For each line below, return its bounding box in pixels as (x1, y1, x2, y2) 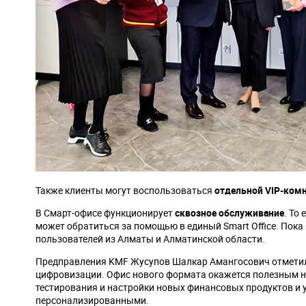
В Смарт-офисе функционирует (36, 206, 175, 219)
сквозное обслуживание (175, 206, 284, 219)
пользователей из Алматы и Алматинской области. (36, 232, 265, 245)
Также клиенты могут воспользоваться (36, 184, 214, 197)
